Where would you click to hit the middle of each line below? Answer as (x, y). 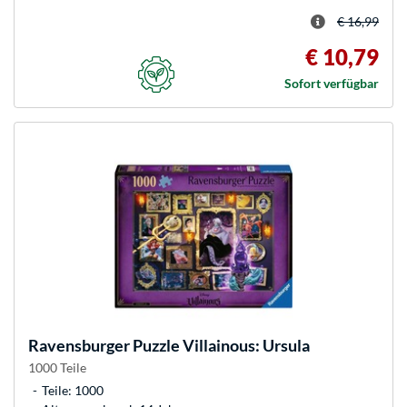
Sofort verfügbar (332, 83)
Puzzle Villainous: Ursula (220, 345)
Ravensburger (79, 345)
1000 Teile (57, 367)
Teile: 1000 (73, 390)
